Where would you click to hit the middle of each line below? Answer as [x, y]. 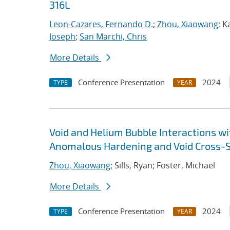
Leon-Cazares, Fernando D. [101, 24]
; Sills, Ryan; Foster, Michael [163, 165]
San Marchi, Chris [113, 36]
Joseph [62, 36]
